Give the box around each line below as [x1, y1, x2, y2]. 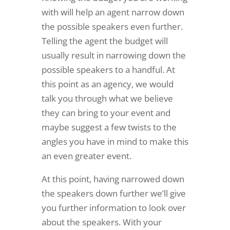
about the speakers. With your [41, 216, 162, 228]
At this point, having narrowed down [41, 173, 184, 185]
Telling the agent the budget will [41, 35, 168, 47]
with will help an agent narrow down [41, 6, 184, 18]
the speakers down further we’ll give [41, 187, 186, 199]
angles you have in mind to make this [41, 136, 188, 147]
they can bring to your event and [41, 107, 170, 119]
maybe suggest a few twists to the [41, 121, 177, 133]
